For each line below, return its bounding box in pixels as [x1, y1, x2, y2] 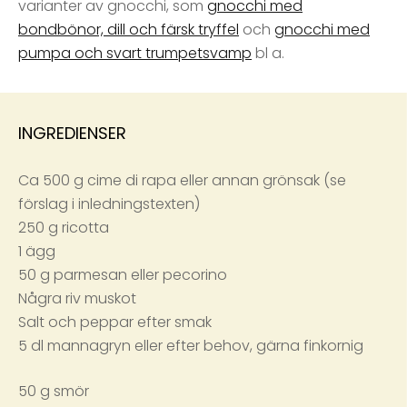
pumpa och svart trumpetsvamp [18, 43, 252, 65]
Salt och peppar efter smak [18, 312, 212, 333]
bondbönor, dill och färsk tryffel [18, 19, 239, 41]
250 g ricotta [18, 217, 109, 239]
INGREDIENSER [18, 122, 126, 145]
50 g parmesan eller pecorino [18, 264, 227, 286]
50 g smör [18, 381, 89, 402]
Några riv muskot [18, 288, 136, 310]
